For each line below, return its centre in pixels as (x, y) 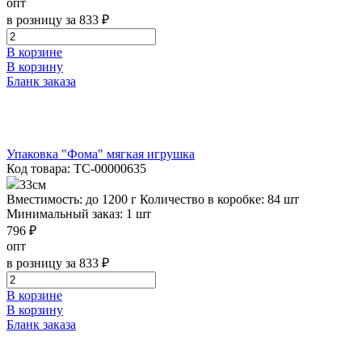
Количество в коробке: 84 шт (219, 199)
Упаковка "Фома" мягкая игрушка (101, 154)
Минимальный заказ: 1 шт (79, 213)
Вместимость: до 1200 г (72, 199)
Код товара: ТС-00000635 (76, 168)
